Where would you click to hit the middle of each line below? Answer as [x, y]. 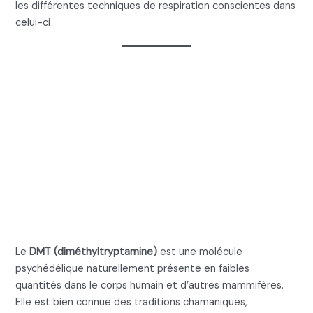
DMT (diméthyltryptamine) [94, 252]
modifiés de [86, 174]
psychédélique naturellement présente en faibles [133, 268]
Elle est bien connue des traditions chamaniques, [132, 302]
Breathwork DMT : [120, 100]
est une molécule [200, 252]
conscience [86, 211]
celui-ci [33, 22]
